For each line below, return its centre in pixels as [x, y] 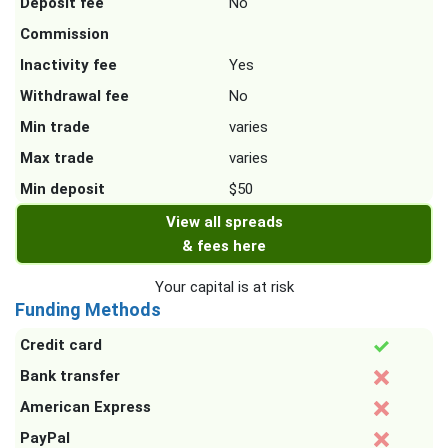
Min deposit [62, 189]
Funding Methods [88, 310]
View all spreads [224, 222]
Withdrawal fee [74, 96]
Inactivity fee [68, 65]
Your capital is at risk [224, 287]
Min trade [55, 127]
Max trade [57, 158]
